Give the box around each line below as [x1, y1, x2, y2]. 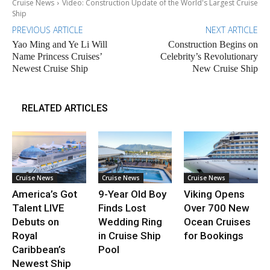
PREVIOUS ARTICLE [12, 24, 83, 36]
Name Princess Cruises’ [12, 51, 102, 62]
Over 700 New [184, 201, 250, 214]
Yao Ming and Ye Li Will [12, 39, 107, 50]
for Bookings [184, 229, 244, 242]
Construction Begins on [168, 39, 258, 50]
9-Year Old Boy [98, 187, 166, 200]
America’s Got [12, 187, 77, 200]
